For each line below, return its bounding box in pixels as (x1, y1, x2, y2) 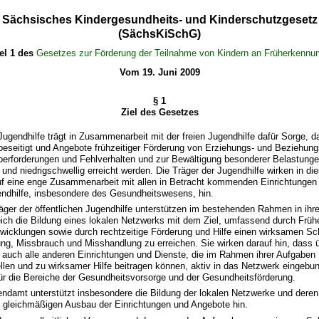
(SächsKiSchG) (118, 27, 201, 40)
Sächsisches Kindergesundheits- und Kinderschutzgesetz (1, 13, 318, 26)
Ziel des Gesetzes (120, 106, 199, 117)
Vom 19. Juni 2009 (119, 67, 200, 78)
